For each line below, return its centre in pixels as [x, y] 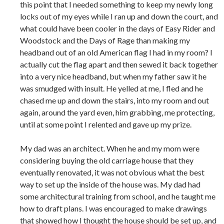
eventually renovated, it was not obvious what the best [112, 172]
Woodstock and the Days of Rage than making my [105, 40]
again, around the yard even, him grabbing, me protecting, [117, 112]
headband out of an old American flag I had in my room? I [116, 52]
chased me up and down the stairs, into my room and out [114, 100]
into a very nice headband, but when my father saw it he [113, 76]
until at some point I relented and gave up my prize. [106, 124]
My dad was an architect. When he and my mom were [110, 148]
